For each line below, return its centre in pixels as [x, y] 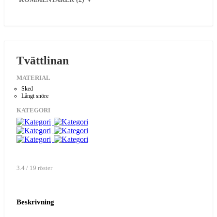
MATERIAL [33, 78]
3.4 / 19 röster [34, 168]
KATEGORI [33, 110]
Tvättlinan [43, 60]
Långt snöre [35, 96]
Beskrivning [35, 202]
